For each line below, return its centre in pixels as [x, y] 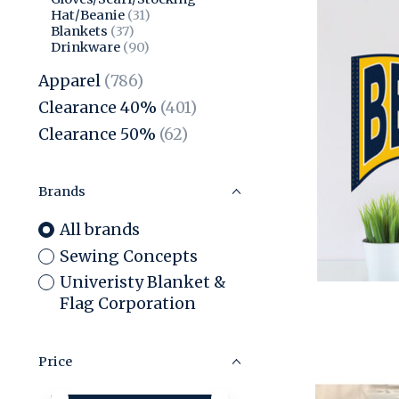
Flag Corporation [127, 304]
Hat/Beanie [87, 16]
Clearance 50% [97, 135]
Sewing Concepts [128, 256]
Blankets [79, 32]
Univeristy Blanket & [142, 283]
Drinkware [85, 48]
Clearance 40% [98, 107]
